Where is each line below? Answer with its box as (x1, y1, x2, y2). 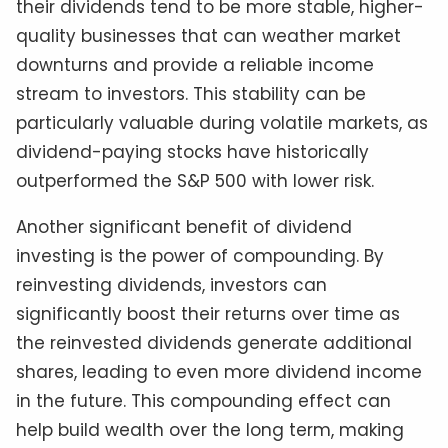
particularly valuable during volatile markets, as (16, 111, 428, 136)
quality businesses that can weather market (16, 24, 401, 49)
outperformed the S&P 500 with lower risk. (16, 169, 374, 194)
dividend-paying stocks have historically (16, 140, 369, 165)
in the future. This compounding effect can (16, 389, 391, 414)
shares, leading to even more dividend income (16, 360, 422, 385)
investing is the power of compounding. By (16, 244, 384, 269)
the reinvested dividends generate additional (16, 331, 412, 356)
